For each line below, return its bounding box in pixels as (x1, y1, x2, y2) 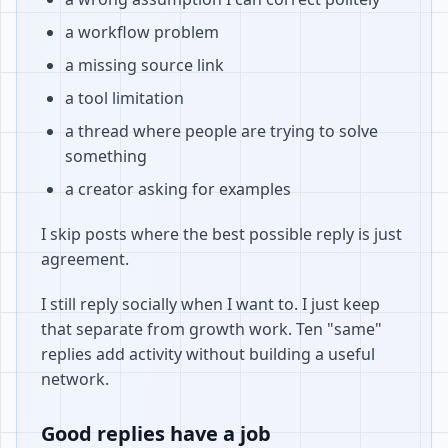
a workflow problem (65, 21, 219, 43)
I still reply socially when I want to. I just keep (41, 293, 380, 315)
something (65, 145, 147, 167)
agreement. (41, 248, 129, 270)
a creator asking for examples (65, 178, 291, 200)
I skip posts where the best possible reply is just (41, 223, 402, 245)
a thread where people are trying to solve (65, 120, 378, 142)
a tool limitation (65, 87, 184, 109)
